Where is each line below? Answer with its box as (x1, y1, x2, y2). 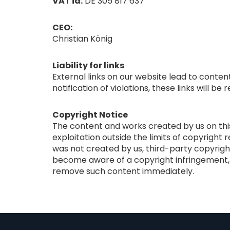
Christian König (52, 33, 112, 45)
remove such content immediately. (52, 165, 194, 177)
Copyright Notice (52, 109, 128, 121)
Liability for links (52, 60, 124, 71)
